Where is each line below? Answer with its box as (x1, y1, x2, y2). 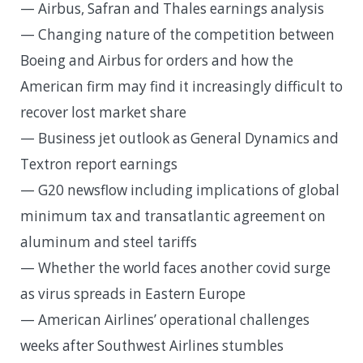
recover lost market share (20, 103, 186, 122)
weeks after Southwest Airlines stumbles (20, 336, 284, 356)
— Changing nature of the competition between (20, 25, 335, 45)
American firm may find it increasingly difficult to (20, 77, 343, 96)
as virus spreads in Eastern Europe (20, 284, 246, 304)
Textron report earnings (20, 155, 177, 174)
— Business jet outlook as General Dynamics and (20, 129, 339, 148)
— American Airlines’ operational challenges (20, 310, 310, 330)
